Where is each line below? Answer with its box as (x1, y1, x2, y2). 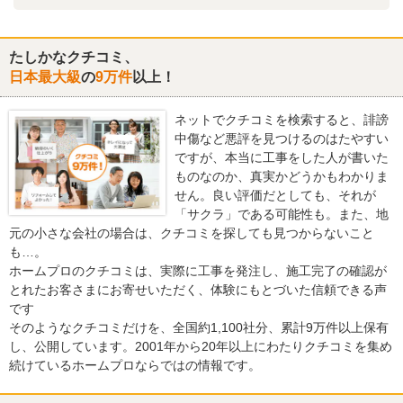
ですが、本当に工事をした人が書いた (175, 150, 389, 166)
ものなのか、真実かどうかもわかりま (175, 169, 389, 184)
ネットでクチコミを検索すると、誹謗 (175, 112, 389, 128)
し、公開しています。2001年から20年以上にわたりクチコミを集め (9, 339, 392, 354)
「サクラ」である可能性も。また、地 (175, 207, 389, 222)
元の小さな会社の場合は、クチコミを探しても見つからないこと (9, 226, 374, 241)
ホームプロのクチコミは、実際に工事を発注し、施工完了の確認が (9, 264, 387, 279)
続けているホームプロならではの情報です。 (9, 358, 261, 373)
